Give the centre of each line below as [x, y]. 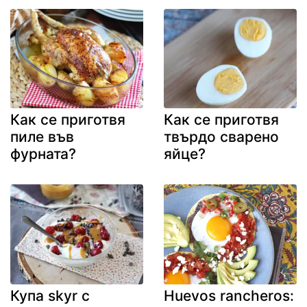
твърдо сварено [221, 137]
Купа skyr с [50, 295]
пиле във [42, 137]
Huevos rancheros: [229, 295]
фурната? [43, 154]
